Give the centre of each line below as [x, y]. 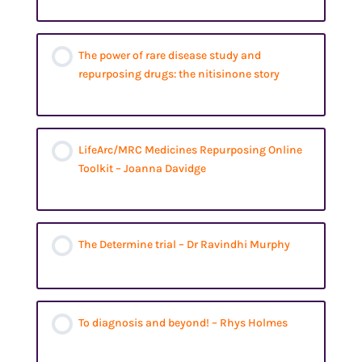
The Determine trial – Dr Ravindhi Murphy [185, 244]
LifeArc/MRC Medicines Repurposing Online [191, 149]
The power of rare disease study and [170, 55]
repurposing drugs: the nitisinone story [179, 74]
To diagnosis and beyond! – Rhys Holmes [183, 322]
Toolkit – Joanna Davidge [143, 168]
